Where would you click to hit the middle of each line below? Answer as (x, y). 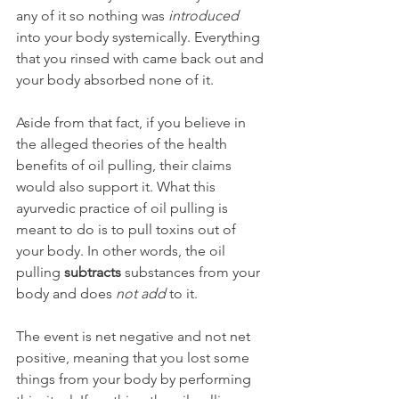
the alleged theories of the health (123, 144)
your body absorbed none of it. (115, 80)
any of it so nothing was (92, 16)
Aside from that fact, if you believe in (133, 123)
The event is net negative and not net (135, 337)
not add (141, 294)
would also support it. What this (118, 187)
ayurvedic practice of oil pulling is (124, 208)
